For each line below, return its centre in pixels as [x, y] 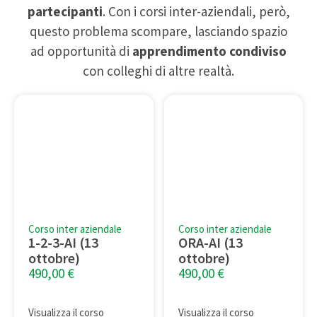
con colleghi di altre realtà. [158, 71]
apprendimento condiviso [209, 51]
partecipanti [65, 12]
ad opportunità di [81, 51]
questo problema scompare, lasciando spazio [158, 31]
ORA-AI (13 [210, 243]
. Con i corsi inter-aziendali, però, [196, 12]
